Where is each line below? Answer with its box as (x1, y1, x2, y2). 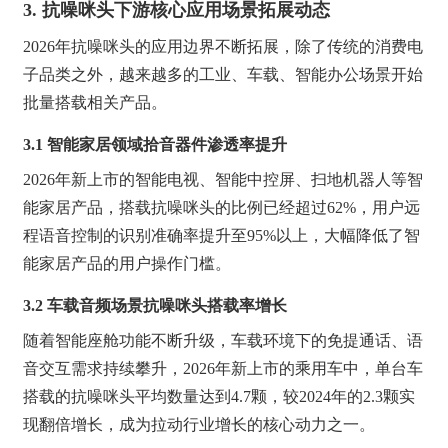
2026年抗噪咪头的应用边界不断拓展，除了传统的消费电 (23, 38, 424, 55)
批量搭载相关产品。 (23, 94, 168, 111)
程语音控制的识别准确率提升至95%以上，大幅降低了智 (23, 227, 421, 244)
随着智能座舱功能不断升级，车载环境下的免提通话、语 (23, 332, 424, 349)
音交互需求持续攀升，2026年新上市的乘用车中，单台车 (23, 360, 424, 377)
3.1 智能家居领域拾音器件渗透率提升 (23, 136, 288, 153)
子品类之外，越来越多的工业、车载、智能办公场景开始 (23, 66, 424, 83)
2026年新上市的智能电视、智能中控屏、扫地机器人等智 (23, 171, 424, 188)
